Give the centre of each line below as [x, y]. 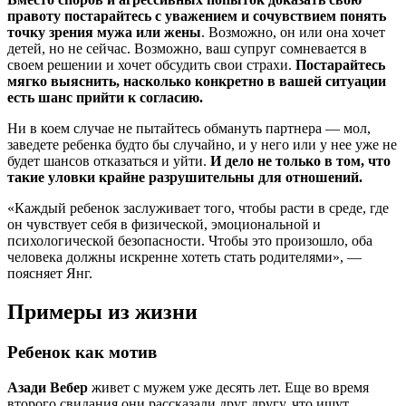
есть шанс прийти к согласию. [105, 98]
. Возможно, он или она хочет [293, 33]
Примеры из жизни [102, 312]
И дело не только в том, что [300, 161]
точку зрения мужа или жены [104, 33]
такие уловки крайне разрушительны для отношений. [185, 178]
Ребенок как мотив [82, 353]
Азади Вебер [48, 387]
